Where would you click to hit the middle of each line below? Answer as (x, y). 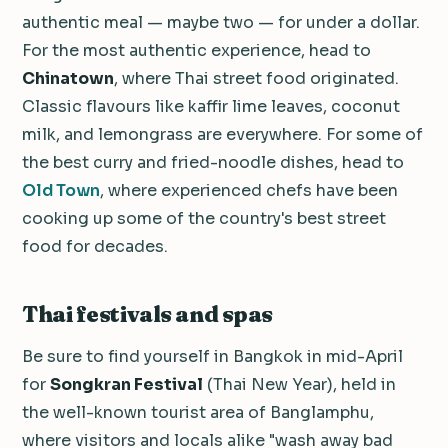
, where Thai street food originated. (256, 79)
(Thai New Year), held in (299, 385)
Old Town (61, 191)
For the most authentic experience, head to (196, 51)
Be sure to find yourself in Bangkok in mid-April (212, 357)
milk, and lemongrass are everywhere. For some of (222, 135)
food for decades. (95, 247)
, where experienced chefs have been (249, 191)
